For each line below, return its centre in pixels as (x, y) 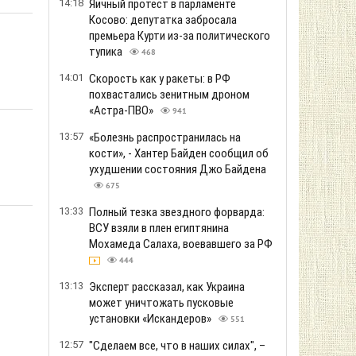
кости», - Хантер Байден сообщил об (179, 153)
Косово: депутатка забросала (163, 20)
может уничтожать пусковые (161, 303)
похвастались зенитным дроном (169, 95)
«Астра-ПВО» (122, 110)
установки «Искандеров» (151, 319)
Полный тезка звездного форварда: (177, 212)
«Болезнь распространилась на (165, 137)
